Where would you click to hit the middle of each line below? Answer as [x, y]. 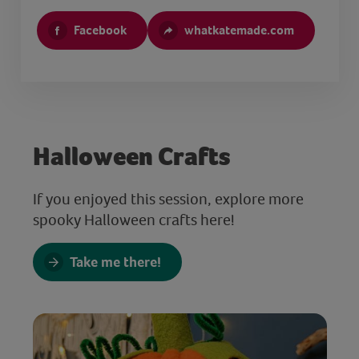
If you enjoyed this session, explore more [168, 198]
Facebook [100, 30]
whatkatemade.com [239, 30]
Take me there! [115, 261]
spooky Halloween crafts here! [135, 219]
